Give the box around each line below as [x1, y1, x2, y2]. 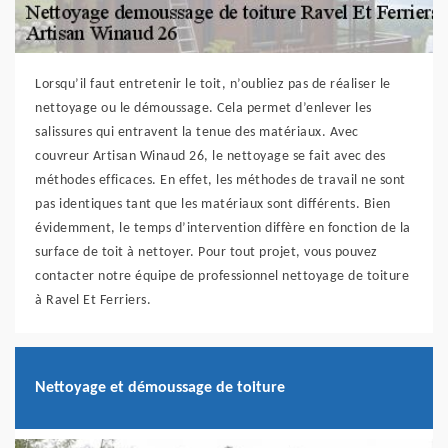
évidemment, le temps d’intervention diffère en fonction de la [35, 221, 411, 237]
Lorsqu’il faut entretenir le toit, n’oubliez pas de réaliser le [35, 77, 391, 93]
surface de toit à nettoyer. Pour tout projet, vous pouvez [35, 245, 378, 261]
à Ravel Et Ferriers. [35, 293, 151, 309]
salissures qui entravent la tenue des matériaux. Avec [35, 125, 359, 141]
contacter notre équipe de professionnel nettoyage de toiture [35, 269, 409, 285]
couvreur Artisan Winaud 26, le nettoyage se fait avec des [35, 149, 386, 165]
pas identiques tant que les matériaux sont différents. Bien [35, 197, 391, 213]
